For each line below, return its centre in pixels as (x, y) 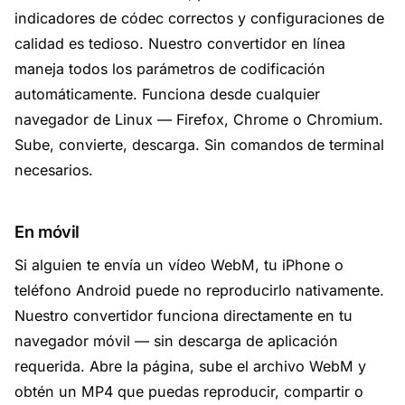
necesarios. (54, 170)
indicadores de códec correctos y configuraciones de (199, 18)
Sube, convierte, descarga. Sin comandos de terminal (199, 145)
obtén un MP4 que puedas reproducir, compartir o (189, 391)
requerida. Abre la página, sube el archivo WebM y (190, 366)
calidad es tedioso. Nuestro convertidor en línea (180, 43)
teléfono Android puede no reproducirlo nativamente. (199, 290)
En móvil (47, 231)
